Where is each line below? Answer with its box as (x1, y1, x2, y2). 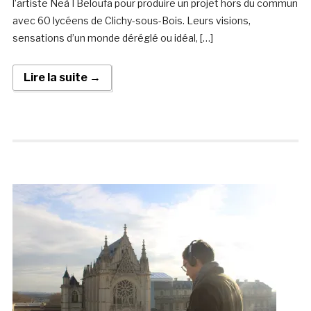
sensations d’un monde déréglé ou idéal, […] (12, 32, 213, 44)
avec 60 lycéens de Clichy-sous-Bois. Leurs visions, (12, 15, 251, 27)
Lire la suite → (23, 71, 101, 85)
